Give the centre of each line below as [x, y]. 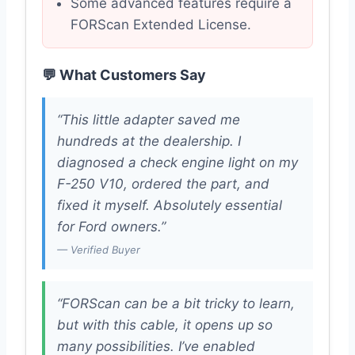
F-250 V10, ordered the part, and [163, 184]
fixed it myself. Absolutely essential [170, 206]
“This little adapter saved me [149, 120]
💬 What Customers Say [124, 75]
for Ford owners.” [111, 227]
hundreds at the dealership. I [149, 141]
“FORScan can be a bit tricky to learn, [176, 304]
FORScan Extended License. [161, 25]
